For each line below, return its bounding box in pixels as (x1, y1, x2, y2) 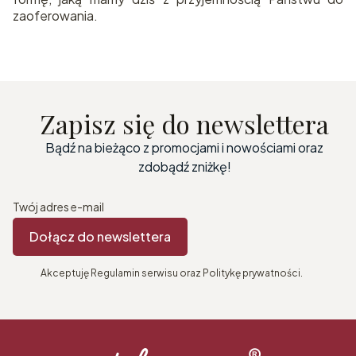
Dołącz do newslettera (29, 228, 171, 245)
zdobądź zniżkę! (137, 158, 231, 175)
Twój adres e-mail (13, 199, 104, 214)
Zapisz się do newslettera (40, 106, 329, 141)
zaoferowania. (13, 7, 98, 24)
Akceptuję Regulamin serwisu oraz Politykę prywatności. (41, 267, 303, 279)
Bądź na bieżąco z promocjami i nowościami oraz (45, 139, 323, 156)
